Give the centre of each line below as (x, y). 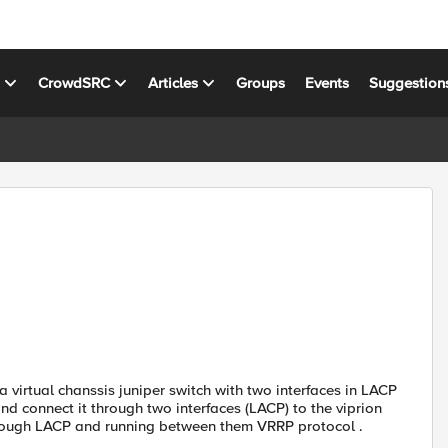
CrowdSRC (74, 82)
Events (327, 82)
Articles (173, 82)
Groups (261, 82)
